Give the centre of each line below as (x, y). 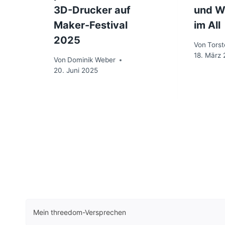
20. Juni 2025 (76, 71)
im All (207, 25)
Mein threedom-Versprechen (80, 212)
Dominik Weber (92, 60)
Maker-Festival (91, 25)
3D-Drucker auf (92, 10)
